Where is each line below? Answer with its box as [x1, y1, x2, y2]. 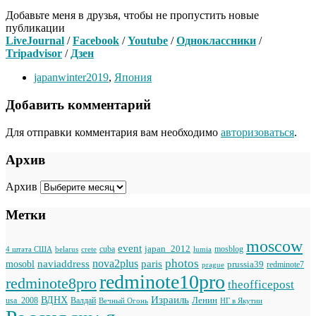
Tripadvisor [6, 47, 62, 60]
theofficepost [228, 277, 294, 291]
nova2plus [92, 257, 138, 269]
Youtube [128, 35, 168, 47]
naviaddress [37, 257, 90, 269]
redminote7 [267, 260, 304, 269]
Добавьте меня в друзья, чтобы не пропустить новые [6, 9, 259, 22]
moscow [246, 236, 303, 255]
